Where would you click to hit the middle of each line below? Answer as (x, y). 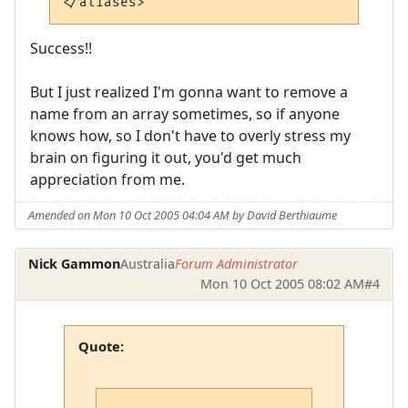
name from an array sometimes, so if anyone (185, 113)
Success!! (61, 48)
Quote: (101, 347)
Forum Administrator (237, 263)
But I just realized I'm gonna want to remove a (189, 92)
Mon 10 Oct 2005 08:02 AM (282, 283)
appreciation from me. (107, 179)
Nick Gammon (75, 263)
